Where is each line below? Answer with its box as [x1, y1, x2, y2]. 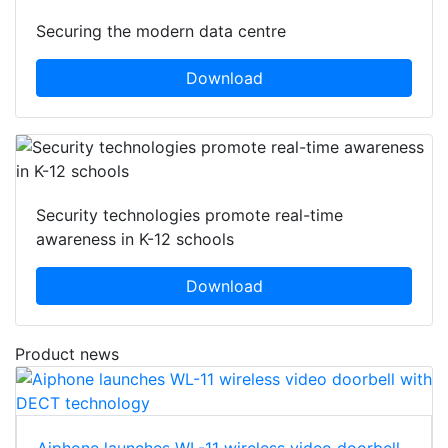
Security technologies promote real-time [36, 204, 343, 225]
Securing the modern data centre [36, 20, 286, 41]
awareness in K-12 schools [36, 228, 234, 249]
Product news [15, 343, 119, 364]
